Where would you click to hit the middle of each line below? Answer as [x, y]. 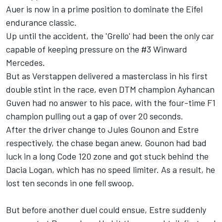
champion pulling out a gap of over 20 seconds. [95, 116]
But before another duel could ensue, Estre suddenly [106, 210]
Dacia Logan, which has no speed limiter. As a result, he [111, 170]
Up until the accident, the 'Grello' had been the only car [110, 36]
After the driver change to [57, 130]
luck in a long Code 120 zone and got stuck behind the [107, 156]
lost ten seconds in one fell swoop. [70, 183]
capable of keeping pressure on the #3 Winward [97, 49]
